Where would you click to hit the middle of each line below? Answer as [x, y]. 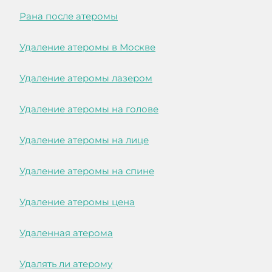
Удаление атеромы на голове [89, 109]
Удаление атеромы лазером [86, 78]
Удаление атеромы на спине [87, 171]
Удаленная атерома [66, 233]
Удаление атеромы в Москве [87, 47]
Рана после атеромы [69, 16]
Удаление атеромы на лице [84, 140]
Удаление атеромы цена [77, 202]
